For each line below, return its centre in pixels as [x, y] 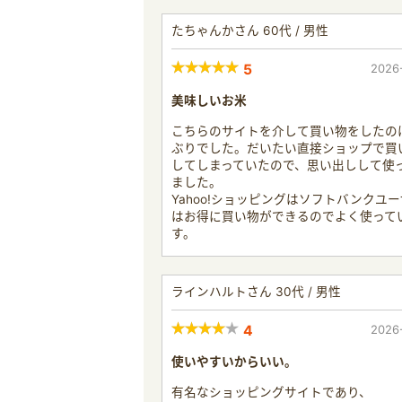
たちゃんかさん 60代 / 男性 [250, 30]
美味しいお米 [209, 100]
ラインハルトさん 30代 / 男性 [256, 291]
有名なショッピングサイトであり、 [271, 392]
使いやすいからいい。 [234, 361]
